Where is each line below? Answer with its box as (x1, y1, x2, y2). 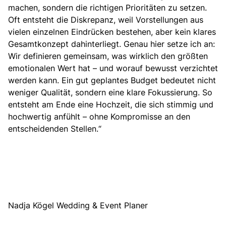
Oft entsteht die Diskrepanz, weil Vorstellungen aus (8, 14, 203, 25)
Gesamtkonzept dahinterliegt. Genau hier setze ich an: (8, 38, 215, 49)
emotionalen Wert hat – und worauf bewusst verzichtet (8, 62, 218, 74)
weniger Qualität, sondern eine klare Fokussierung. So (8, 86, 212, 98)
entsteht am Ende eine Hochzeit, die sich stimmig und (8, 98, 213, 110)
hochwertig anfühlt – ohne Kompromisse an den (8, 110, 190, 122)
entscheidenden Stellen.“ (8, 123, 101, 134)
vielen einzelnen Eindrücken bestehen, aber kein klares (8, 26, 216, 37)
